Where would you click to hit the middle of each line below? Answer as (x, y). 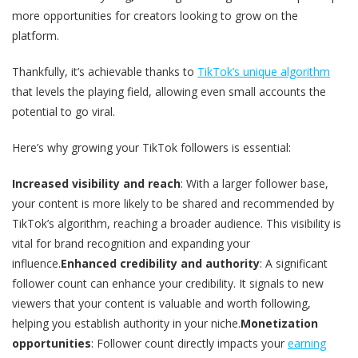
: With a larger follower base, (255, 184)
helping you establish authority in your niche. (126, 324)
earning (307, 344)
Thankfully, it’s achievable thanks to (105, 72)
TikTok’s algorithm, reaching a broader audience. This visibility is (177, 224)
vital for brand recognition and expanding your (131, 244)
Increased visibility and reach (96, 184)
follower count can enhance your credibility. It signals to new (168, 284)
